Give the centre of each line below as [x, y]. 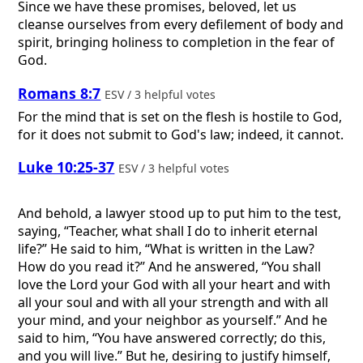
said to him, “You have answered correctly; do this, [172, 337]
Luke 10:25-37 [66, 167]
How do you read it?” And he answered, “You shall [170, 266]
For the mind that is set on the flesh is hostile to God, [180, 116]
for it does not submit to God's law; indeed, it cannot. [181, 134]
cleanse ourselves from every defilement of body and [181, 25]
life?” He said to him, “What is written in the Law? [167, 248]
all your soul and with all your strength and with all [173, 302]
